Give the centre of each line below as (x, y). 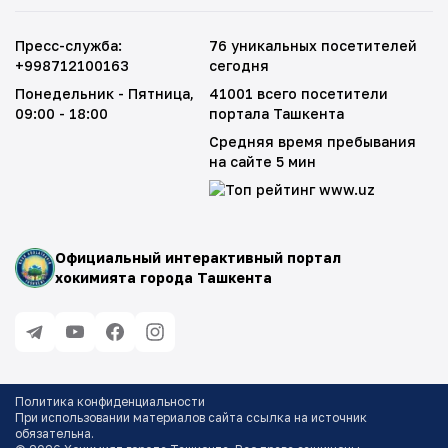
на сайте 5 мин (263, 161)
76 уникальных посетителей (313, 45)
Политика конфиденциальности (110, 401)
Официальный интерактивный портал (198, 257)
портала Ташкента (277, 113)
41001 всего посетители (299, 93)
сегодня (239, 65)
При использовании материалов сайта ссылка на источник (191, 417)
